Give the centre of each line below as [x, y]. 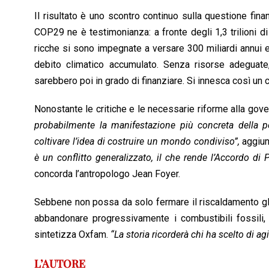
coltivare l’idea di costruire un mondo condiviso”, [137, 142]
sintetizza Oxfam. [72, 235]
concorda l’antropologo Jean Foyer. [107, 174]
